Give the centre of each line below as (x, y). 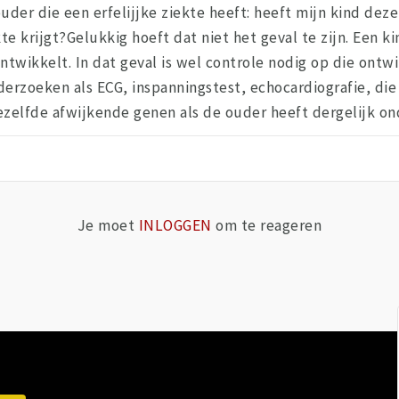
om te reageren (267, 226)
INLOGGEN (175, 226)
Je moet (108, 226)
